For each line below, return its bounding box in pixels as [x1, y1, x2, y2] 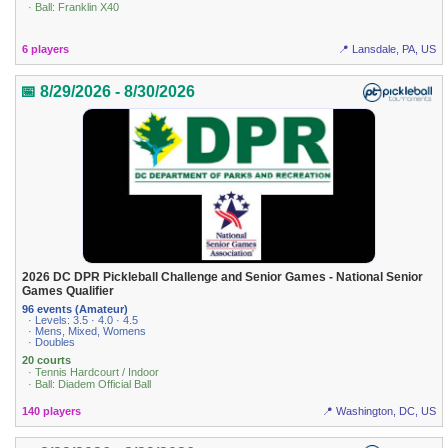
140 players [22, 405, 82, 418]
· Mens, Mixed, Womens [28, 324, 147, 337]
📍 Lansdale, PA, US [337, 42, 436, 55]
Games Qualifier [22, 284, 115, 299]
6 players [22, 42, 70, 55]
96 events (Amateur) [22, 302, 129, 315]
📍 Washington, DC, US [321, 405, 436, 418]
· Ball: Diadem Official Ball [28, 377, 152, 390]
